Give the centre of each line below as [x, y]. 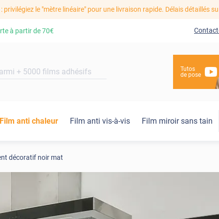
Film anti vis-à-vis [100, 121]
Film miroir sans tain [177, 121]
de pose [191, 75]
